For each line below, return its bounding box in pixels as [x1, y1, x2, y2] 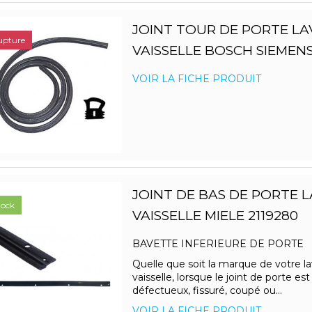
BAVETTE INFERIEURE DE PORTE [132, 237, 306, 251]
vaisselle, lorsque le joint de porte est [132, 271, 310, 284]
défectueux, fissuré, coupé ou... [132, 284, 282, 297]
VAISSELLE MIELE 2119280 [132, 208, 298, 224]
